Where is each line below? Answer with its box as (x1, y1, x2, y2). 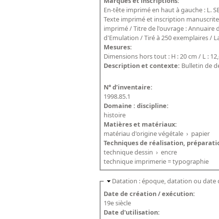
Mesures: (104, 43, 134, 52)
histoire (104, 110, 126, 120)
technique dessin (104, 148, 153, 157)
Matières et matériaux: (104, 120, 179, 129)
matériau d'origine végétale (104, 129, 184, 138)
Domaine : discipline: (104, 101, 171, 110)
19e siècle (104, 198, 131, 207)
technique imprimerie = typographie (104, 157, 209, 166)
